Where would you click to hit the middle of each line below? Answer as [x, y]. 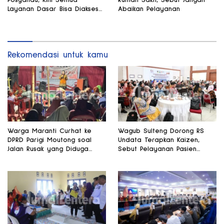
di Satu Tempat [33, 18]
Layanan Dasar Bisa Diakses [53, 9]
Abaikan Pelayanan [149, 9]
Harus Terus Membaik [153, 158]
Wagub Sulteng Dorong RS [161, 131]
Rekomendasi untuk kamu [58, 55]
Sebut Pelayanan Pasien [157, 149]
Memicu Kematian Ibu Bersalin [56, 158]
